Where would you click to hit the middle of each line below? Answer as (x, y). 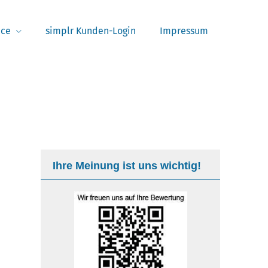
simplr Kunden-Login (91, 31)
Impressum (184, 31)
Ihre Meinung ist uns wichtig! (127, 166)
